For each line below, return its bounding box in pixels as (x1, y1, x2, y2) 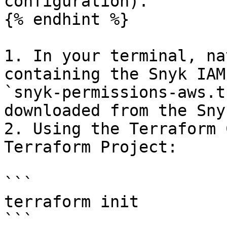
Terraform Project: (4, 138, 177, 156)
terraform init (4, 193, 139, 211)
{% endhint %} (4, 10, 129, 28)
